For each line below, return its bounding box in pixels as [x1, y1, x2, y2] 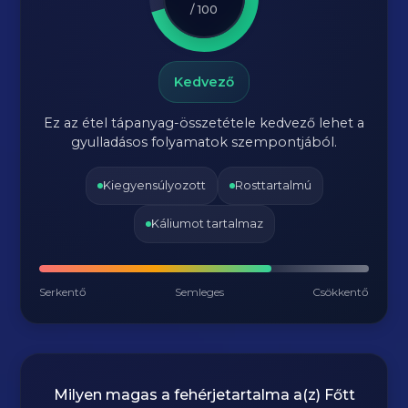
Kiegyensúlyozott [102, 178, 206, 192]
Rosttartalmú [234, 178, 311, 192]
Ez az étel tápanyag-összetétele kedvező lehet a [44, 115, 364, 131]
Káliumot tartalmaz [150, 217, 263, 230]
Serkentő [39, 285, 87, 299]
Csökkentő [311, 285, 369, 299]
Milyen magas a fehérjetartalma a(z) [53, 386, 324, 403]
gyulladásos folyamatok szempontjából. [71, 134, 337, 150]
